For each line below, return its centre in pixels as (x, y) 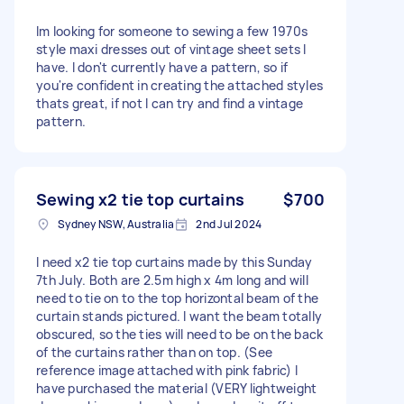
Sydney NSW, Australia (116, 224)
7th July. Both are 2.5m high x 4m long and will (172, 280)
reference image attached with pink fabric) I (167, 370)
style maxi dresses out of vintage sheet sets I (171, 49)
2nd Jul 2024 (229, 224)
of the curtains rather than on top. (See (154, 352)
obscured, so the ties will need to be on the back (180, 334)
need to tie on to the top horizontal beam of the (177, 298)
